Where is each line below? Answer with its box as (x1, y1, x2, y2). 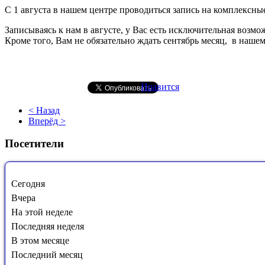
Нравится (141, 81, 179, 92)
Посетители (5, 137, 64, 150)
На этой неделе (11, 207, 73, 218)
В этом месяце (11, 235, 69, 246)
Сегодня (11, 179, 45, 189)
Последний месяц (11, 250, 83, 260)
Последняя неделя (11, 221, 84, 232)
